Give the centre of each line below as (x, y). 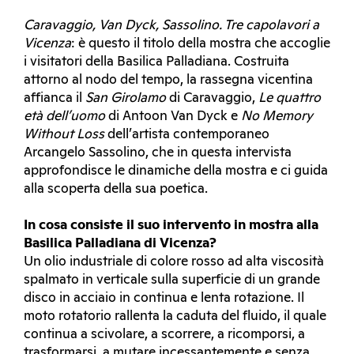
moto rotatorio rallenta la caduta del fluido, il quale (175, 316)
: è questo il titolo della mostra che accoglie (201, 44)
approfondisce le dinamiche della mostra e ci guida (176, 171)
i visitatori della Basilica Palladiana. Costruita (156, 62)
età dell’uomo (64, 117)
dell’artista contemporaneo (187, 135)
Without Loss (64, 135)
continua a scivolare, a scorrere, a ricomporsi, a (164, 335)
